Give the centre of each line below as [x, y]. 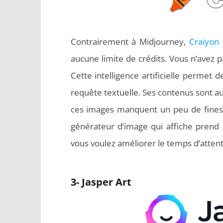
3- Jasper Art [101, 182]
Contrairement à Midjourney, [130, 42]
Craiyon [204, 42]
